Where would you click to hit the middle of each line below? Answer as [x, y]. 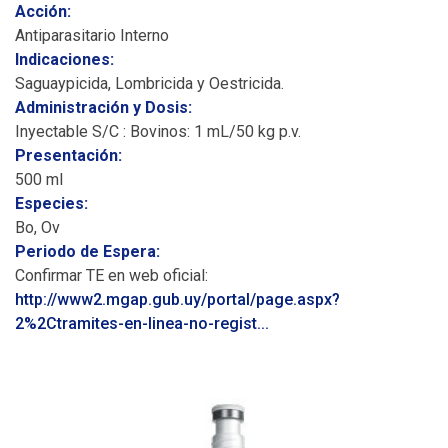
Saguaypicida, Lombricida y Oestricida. [149, 83]
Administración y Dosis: [105, 107]
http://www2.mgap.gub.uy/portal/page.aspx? [177, 299]
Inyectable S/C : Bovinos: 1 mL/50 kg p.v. [158, 131]
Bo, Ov [37, 227]
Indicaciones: [66, 59]
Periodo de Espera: [89, 251]
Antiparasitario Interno [92, 35]
